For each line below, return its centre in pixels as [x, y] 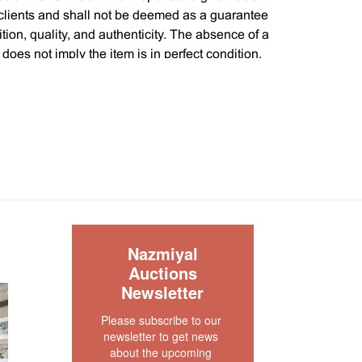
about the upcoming [161, 352]
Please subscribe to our [161, 320]
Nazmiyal [162, 253]
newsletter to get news [161, 336]
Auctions [162, 273]
